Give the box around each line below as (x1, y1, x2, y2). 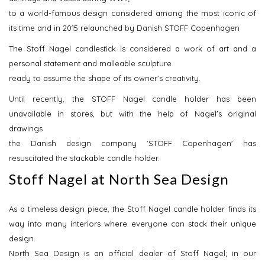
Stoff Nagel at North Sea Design (9, 170, 229, 188)
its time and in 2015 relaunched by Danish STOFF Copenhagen (9, 23, 240, 33)
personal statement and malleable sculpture (9, 59, 172, 69)
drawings (9, 124, 43, 134)
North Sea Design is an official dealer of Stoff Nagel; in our (9, 248, 256, 258)
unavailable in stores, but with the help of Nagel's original (9, 109, 256, 119)
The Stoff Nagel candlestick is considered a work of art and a (9, 44, 256, 54)
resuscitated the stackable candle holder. (9, 153, 160, 163)
